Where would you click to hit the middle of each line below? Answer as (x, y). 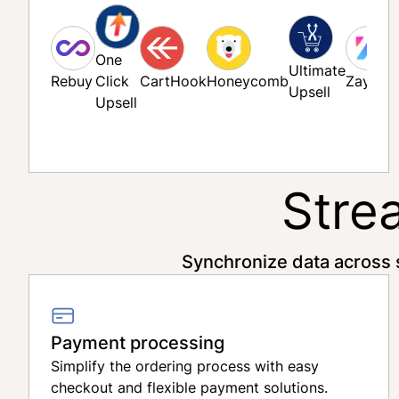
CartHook (173, 81)
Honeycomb (248, 81)
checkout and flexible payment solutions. (189, 387)
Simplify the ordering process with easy (185, 366)
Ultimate (317, 70)
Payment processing (138, 342)
